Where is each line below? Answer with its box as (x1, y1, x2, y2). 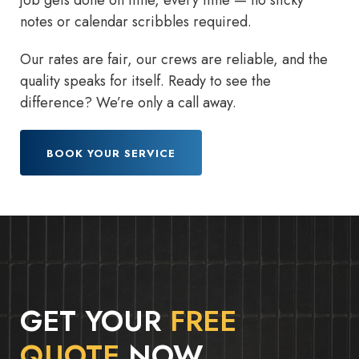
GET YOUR (20, 299, 170, 342)
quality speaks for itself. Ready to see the (20, 71, 271, 92)
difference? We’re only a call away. (20, 92, 236, 114)
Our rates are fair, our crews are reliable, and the (20, 49, 328, 71)
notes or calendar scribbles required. (20, 11, 252, 33)
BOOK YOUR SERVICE (46, 145, 175, 161)
